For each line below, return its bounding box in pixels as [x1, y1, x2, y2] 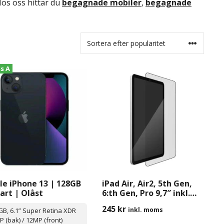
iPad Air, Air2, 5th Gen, [101, 178, 192, 189]
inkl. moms [127, 205, 163, 214]
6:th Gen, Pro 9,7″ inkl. [101, 187, 190, 199]
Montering [101, 197, 145, 208]
